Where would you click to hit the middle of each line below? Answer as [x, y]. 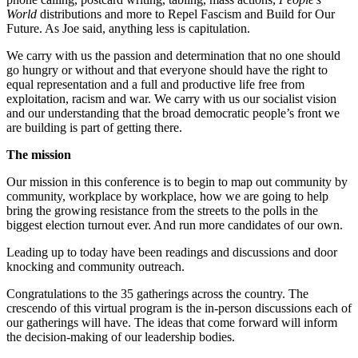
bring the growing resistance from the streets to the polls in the [162, 210]
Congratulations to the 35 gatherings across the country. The [157, 293]
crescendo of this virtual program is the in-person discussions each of [179, 308]
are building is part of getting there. [94, 127]
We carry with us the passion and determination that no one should [173, 55]
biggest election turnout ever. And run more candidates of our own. [175, 225]
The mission [39, 154]
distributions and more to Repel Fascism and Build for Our [186, 14]
